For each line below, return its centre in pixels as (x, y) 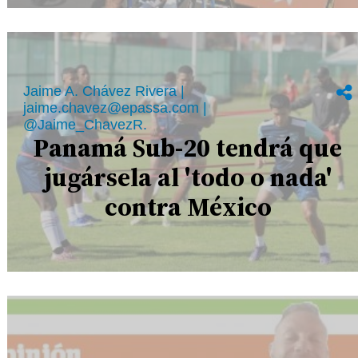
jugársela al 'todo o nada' (188, 177)
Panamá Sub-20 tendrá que (188, 148)
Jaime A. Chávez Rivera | (104, 91)
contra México (188, 207)
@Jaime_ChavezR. (86, 125)
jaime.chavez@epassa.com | (115, 108)
